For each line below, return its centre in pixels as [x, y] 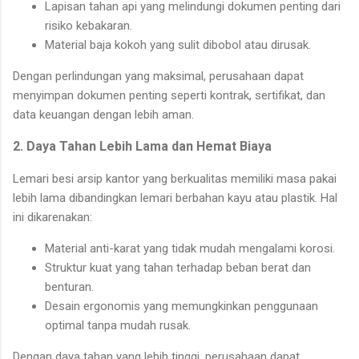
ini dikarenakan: [52, 217]
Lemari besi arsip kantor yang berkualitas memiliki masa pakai [175, 178]
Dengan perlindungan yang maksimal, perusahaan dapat [158, 76]
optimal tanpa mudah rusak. [118, 325]
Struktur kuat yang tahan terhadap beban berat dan [178, 267]
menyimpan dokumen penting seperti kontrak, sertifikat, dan [169, 95]
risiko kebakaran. [89, 25]
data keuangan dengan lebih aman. [103, 114]
